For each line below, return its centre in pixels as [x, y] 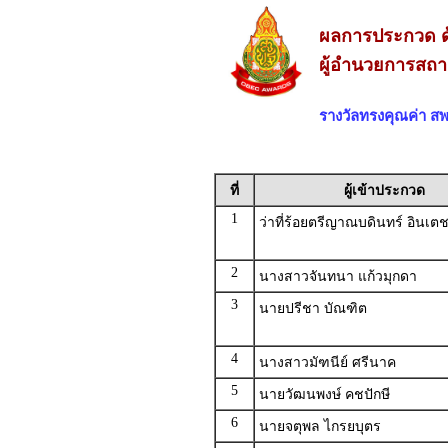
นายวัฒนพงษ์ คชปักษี [324, 394]
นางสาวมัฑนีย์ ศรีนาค [327, 362]
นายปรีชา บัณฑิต [312, 308]
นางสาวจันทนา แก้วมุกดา [337, 276]
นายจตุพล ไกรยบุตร [319, 426]
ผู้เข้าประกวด [384, 190]
